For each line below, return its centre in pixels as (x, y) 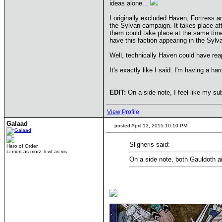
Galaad (17, 124)
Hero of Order (22, 146)
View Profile (123, 112)
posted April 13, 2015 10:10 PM (150, 126)
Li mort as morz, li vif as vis (37, 151)
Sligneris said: (150, 144)
